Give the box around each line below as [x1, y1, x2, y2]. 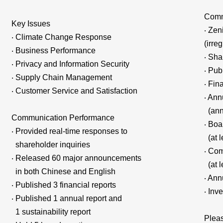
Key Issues [11, 19, 51, 28]
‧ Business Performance [11, 46, 96, 55]
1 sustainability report [11, 207, 91, 216]
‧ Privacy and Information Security [11, 59, 130, 68]
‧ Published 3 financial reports [11, 180, 116, 189]
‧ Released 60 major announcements [11, 153, 142, 162]
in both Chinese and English [11, 167, 116, 176]
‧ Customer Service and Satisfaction [11, 86, 138, 95]
